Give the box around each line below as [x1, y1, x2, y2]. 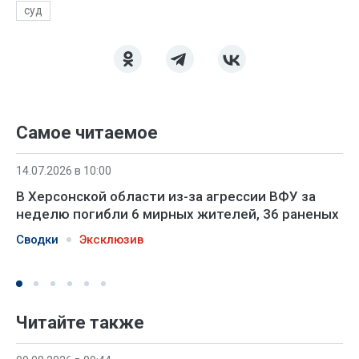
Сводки [16, 232, 58, 247]
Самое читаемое [16, 122, 158, 143]
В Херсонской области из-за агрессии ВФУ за [16, 188, 316, 204]
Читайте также [16, 312, 144, 333]
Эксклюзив [79, 232, 143, 247]
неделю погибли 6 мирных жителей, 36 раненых [16, 205, 339, 222]
